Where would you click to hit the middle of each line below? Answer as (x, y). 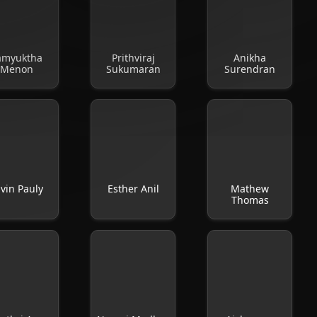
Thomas (250, 200)
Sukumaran (133, 69)
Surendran (250, 69)
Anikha (250, 58)
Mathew (250, 189)
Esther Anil (133, 189)
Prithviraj (133, 58)
